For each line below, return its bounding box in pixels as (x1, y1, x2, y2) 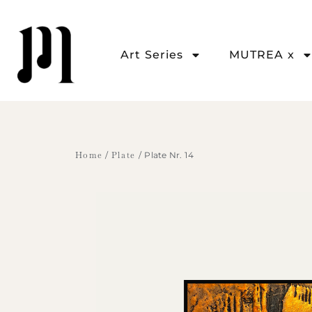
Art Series (120, 47, 183, 61)
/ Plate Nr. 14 (136, 150, 194, 161)
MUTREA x (229, 47, 295, 61)
